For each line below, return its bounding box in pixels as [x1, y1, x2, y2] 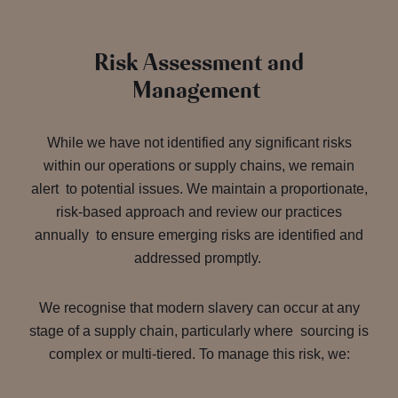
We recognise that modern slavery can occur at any [38, 300, 360, 315]
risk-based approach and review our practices [56, 204, 342, 219]
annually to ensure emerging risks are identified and [35, 227, 363, 243]
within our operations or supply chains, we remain [44, 158, 354, 173]
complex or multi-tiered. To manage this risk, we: [48, 346, 350, 362]
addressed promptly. [133, 251, 265, 266]
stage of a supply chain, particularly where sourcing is [29, 323, 369, 338]
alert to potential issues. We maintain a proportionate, [30, 181, 368, 196]
